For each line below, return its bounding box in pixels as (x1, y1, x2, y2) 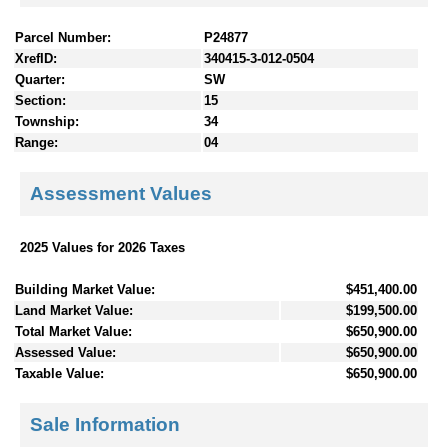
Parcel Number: (15, 29, 111, 45)
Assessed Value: (15, 344, 116, 360)
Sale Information (30, 414, 180, 436)
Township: (15, 113, 79, 129)
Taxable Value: (15, 365, 104, 381)
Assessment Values (30, 183, 212, 205)
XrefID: (15, 50, 57, 66)
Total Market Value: (15, 323, 132, 339)
